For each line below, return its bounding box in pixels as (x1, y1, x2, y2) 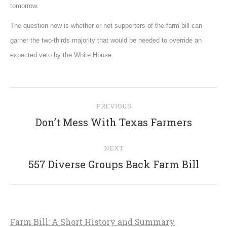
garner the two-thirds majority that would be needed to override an (10, 36, 202, 44)
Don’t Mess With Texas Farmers (35, 116, 192, 129)
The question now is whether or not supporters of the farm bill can (10, 22, 202, 29)
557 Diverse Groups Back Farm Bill (28, 158, 199, 171)
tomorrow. (10, 2, 39, 10)
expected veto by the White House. (10, 51, 113, 59)
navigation (10, 108, 97, 131)
